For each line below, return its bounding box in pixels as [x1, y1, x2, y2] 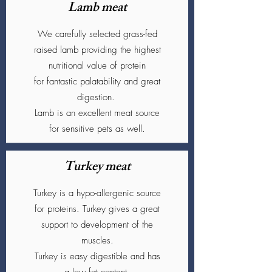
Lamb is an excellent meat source [35, 107, 160, 119]
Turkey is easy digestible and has [34, 250, 160, 262]
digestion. [76, 91, 118, 103]
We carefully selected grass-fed [37, 28, 157, 40]
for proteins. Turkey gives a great [35, 203, 160, 215]
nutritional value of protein [49, 59, 146, 72]
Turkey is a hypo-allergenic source [33, 187, 161, 199]
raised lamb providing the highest [33, 44, 161, 56]
